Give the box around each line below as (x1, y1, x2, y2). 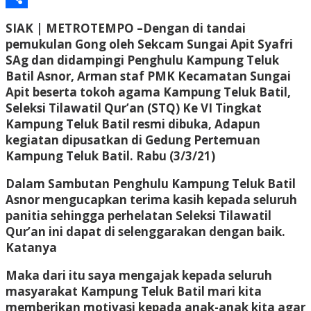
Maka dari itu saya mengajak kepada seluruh (6, 267, 272, 283)
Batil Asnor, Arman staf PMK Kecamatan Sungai (6, 67, 291, 84)
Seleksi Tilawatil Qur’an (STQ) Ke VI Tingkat (6, 99, 262, 116)
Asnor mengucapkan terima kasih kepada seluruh (6, 191, 297, 208)
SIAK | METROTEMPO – (6, 19, 143, 36)
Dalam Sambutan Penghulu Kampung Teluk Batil (6, 175, 296, 192)
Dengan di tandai (143, 19, 246, 36)
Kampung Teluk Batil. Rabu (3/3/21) (6, 147, 215, 164)
